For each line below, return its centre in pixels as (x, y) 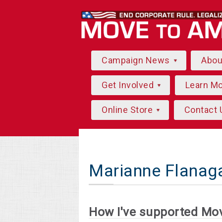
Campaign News (137, 60)
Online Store (128, 110)
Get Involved (129, 85)
